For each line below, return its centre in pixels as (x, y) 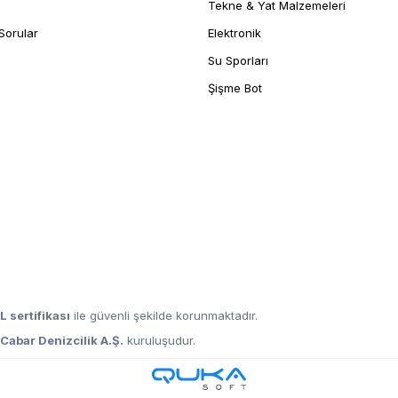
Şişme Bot (235, 88)
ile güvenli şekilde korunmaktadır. (164, 316)
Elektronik (234, 33)
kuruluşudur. (160, 341)
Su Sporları (238, 61)
